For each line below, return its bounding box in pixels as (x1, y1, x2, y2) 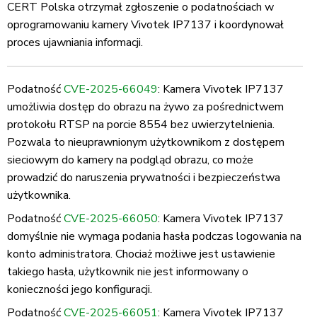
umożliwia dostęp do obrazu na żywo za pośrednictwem (7, 99, 284, 115)
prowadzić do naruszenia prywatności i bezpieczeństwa (7, 170, 280, 186)
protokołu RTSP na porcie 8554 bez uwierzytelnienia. (7, 117, 275, 133)
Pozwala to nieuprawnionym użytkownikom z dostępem (7, 134, 284, 151)
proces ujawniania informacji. (7, 35, 143, 51)
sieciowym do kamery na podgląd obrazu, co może (7, 152, 253, 168)
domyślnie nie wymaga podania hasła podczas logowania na (7, 229, 301, 245)
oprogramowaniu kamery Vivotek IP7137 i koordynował (7, 17, 284, 33)
